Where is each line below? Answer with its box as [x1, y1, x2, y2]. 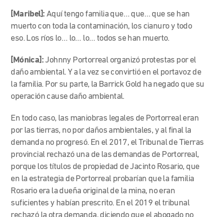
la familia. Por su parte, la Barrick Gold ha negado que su [11, 79, 204, 89]
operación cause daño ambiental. [11, 92, 126, 101]
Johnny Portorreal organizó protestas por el [45, 55, 196, 65]
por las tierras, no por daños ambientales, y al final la [11, 125, 191, 135]
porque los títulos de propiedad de [11, 162, 129, 171]
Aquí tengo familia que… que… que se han [46, 9, 190, 19]
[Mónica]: [11, 55, 46, 65]
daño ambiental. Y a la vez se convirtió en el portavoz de [11, 67, 201, 77]
